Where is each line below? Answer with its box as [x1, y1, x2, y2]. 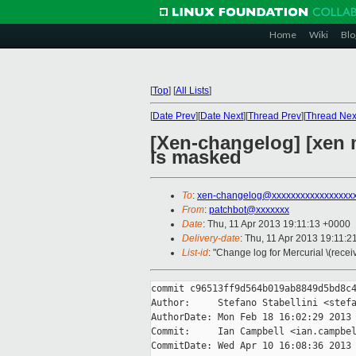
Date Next [200, 110, 243, 122]
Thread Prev [248, 110, 301, 122]
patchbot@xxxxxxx [209, 204, 289, 216]
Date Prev [153, 110, 195, 122]
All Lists [176, 85, 209, 96]
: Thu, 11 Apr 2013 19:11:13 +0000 [203, 219, 350, 230]
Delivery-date [182, 233, 240, 245]
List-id [182, 247, 208, 259]
